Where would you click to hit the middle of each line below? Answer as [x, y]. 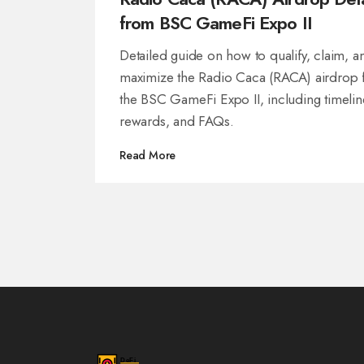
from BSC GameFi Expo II [216, 23]
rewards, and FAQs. [177, 121]
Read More [148, 156]
